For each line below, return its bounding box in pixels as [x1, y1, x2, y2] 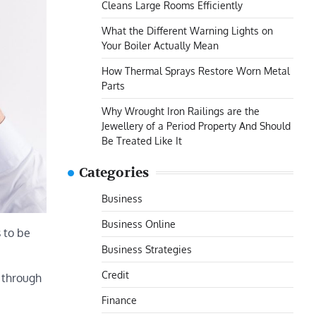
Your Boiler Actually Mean [102, 39, 219, 51]
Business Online [102, 217, 176, 230]
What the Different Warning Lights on [102, 24, 273, 37]
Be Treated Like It [102, 134, 182, 147]
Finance [102, 293, 137, 306]
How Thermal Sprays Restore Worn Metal [102, 64, 290, 77]
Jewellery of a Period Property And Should [102, 119, 291, 132]
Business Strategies [102, 243, 192, 255]
